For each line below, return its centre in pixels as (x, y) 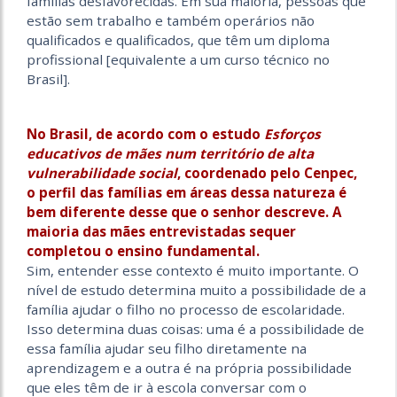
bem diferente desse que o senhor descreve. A (184, 212)
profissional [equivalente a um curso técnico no (178, 60)
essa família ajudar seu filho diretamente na (167, 349)
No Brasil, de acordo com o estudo (145, 134)
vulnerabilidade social (102, 173)
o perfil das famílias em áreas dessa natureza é (187, 193)
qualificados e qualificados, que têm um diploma (178, 40)
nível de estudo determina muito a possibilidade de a (196, 290)
